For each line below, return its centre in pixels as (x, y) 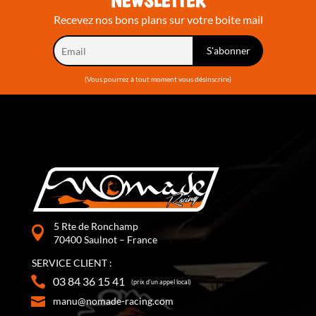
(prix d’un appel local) (161, 282)
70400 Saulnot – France (105, 240)
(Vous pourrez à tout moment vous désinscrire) (158, 79)
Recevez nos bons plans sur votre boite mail (158, 20)
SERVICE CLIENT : (72, 263)
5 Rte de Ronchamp (96, 226)
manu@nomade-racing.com (114, 301)
